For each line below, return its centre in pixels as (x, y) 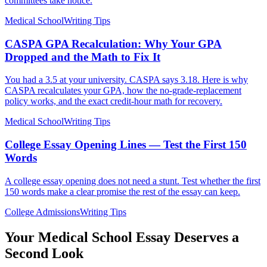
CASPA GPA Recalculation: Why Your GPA (113, 44)
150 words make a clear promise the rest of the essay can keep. (122, 191)
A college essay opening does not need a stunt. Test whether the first (133, 181)
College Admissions (42, 212)
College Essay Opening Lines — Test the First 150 (126, 145)
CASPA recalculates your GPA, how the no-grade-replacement (123, 91)
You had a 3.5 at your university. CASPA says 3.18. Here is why (126, 80)
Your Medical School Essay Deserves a (122, 237)
